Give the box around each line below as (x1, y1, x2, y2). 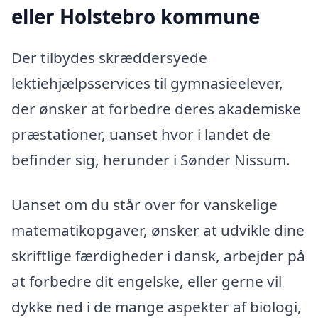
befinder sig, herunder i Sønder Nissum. (11, 149, 290, 170)
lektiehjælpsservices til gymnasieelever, (11, 72, 283, 93)
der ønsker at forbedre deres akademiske (11, 98, 301, 119)
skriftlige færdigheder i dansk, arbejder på (11, 246, 305, 266)
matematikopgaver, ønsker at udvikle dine (11, 220, 305, 241)
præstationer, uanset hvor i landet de (11, 124, 270, 144)
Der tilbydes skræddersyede (11, 47, 207, 67)
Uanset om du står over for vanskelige (11, 194, 278, 215)
